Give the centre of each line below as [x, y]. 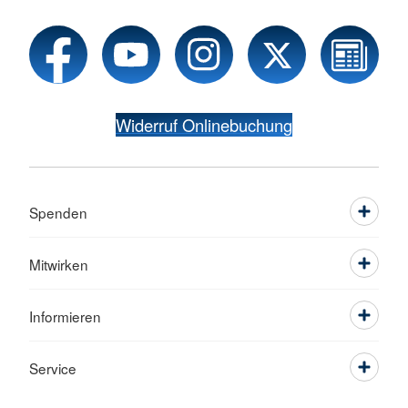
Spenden [58, 213]
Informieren [65, 316]
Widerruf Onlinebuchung [204, 125]
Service [53, 368]
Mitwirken [59, 265]
